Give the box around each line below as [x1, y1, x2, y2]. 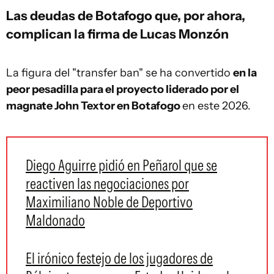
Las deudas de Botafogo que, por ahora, [6, 7, 245, 23]
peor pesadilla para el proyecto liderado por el [6, 83, 239, 96]
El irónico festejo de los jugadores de [26, 249, 213, 267]
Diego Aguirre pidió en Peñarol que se [26, 156, 217, 174]
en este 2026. [182, 99, 251, 113]
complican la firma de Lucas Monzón [6, 26, 229, 42]
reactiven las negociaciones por [26, 174, 189, 193]
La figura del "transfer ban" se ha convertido [6, 66, 233, 80]
